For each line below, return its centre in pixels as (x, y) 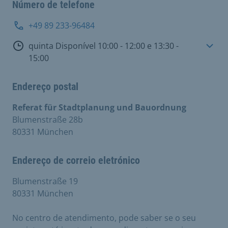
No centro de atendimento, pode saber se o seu (104, 218)
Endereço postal (45, 87)
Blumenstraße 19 (45, 181)
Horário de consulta (59, 46)
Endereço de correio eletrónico (76, 160)
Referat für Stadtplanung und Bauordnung (99, 107)
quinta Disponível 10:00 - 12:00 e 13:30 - (42, 46)
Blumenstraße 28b (48, 120)
